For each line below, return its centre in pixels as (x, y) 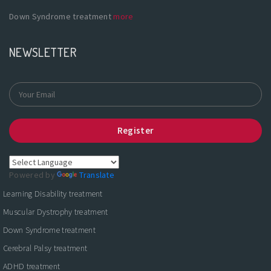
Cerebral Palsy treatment (45, 248)
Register (135, 130)
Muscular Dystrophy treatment (56, 211)
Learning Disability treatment (53, 193)
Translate (97, 175)
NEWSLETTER (43, 52)
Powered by (33, 175)
